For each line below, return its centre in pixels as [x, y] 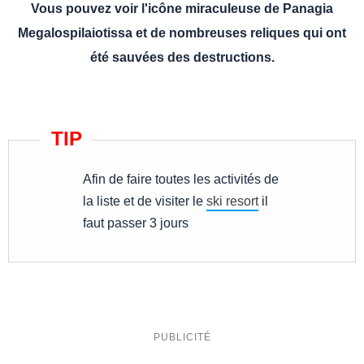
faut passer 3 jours [136, 223]
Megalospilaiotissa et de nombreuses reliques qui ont [182, 33]
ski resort [232, 201]
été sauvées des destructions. [182, 58]
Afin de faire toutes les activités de [181, 180]
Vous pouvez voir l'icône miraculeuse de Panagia [182, 9]
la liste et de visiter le [145, 201]
